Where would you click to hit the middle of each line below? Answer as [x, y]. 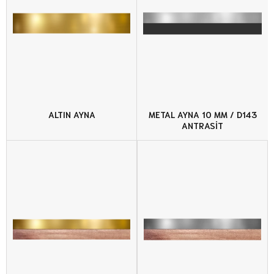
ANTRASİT [202, 126]
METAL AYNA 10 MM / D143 [202, 115]
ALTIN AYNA [72, 115]
